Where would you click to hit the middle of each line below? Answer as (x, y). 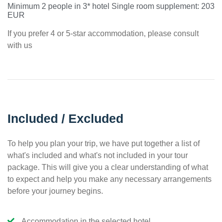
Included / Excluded (65, 118)
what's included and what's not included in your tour (98, 155)
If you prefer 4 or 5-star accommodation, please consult (103, 33)
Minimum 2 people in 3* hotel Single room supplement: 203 (111, 6)
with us (20, 45)
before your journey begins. (55, 191)
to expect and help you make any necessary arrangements (110, 179)
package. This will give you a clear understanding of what (108, 167)
